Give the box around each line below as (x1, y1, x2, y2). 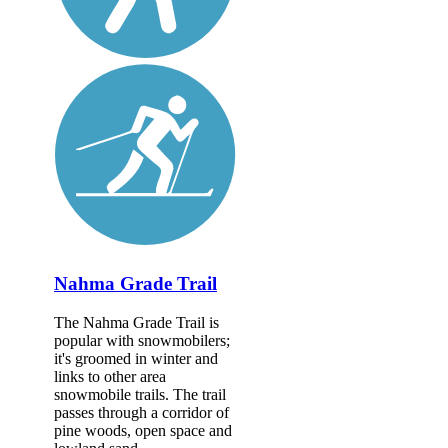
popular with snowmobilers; (54, 331, 230, 349)
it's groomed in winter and (54, 349, 218, 367)
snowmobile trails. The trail (54, 385, 226, 403)
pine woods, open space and (54, 421, 232, 439)
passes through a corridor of (54, 403, 229, 421)
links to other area (54, 367, 166, 385)
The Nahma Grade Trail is (54, 313, 219, 331)
